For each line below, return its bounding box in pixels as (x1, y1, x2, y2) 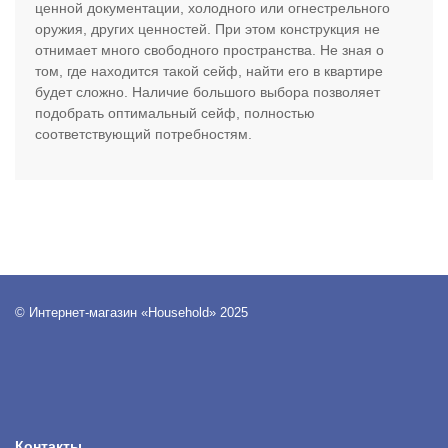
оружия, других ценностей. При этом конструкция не (35, 21, 380, 38)
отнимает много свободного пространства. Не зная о (35, 42, 384, 59)
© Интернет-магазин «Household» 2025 (15, 306, 248, 321)
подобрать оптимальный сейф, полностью (35, 105, 315, 122)
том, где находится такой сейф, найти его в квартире (35, 63, 383, 80)
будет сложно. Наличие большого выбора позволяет (35, 84, 380, 101)
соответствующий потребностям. (35, 126, 252, 143)
